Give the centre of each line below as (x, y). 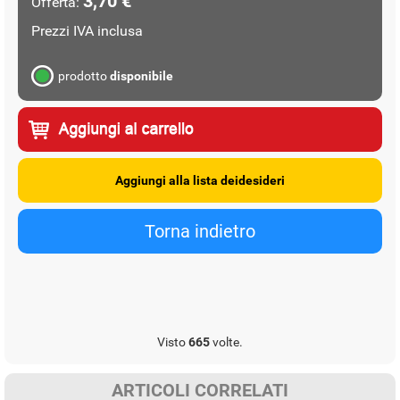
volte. (226, 342)
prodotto (84, 75)
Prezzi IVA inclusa (87, 30)
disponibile (142, 75)
